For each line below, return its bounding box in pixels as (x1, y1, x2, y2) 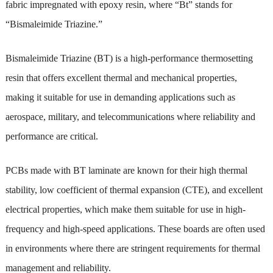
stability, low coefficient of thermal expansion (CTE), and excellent (5, 184, 263, 195)
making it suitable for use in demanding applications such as (5, 91, 235, 102)
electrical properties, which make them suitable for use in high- (5, 204, 246, 214)
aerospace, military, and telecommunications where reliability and (5, 111, 255, 122)
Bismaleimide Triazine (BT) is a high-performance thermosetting (5, 52, 253, 63)
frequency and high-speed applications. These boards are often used (5, 223, 265, 234)
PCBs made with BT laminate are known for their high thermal (5, 165, 247, 175)
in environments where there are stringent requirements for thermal (5, 243, 260, 253)
